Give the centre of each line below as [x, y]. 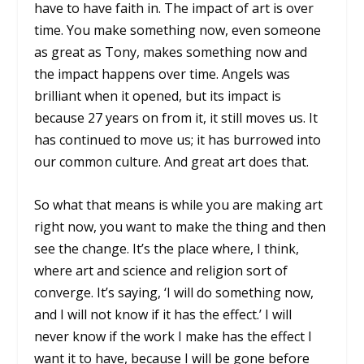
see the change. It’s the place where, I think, [167, 248]
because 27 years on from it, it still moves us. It [176, 118]
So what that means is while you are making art [179, 204]
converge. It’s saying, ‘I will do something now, [174, 292]
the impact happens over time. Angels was [162, 74]
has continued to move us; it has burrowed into [178, 140]
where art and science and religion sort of [161, 270]
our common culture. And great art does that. [172, 162]
